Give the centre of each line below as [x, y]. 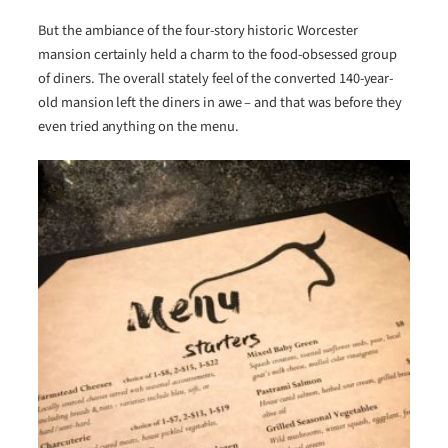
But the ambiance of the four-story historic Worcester [198, 31]
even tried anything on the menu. [138, 127]
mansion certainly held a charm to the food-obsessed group [217, 55]
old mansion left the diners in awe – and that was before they [220, 103]
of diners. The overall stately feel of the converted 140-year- [216, 79]
